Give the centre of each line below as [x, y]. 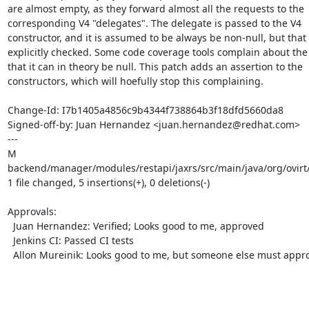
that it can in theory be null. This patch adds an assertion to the [155, 66]
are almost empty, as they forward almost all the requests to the [156, 8]
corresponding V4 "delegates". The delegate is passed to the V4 [154, 23]
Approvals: [32, 211]
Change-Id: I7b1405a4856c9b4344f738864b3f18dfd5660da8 [145, 110]
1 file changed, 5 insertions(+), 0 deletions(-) [108, 182]
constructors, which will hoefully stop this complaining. [135, 81]
